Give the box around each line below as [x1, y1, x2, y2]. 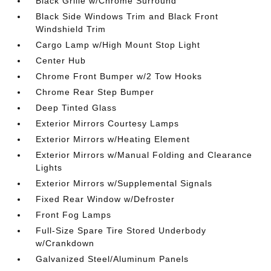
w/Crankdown [36, 238, 95, 248]
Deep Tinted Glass [36, 103, 117, 113]
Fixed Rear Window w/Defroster [36, 194, 175, 204]
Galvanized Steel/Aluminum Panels [36, 254, 189, 264]
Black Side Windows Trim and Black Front [36, 11, 219, 21]
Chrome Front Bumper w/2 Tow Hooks [36, 71, 203, 81]
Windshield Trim [36, 24, 106, 34]
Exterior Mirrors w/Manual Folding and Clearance [36, 150, 253, 160]
